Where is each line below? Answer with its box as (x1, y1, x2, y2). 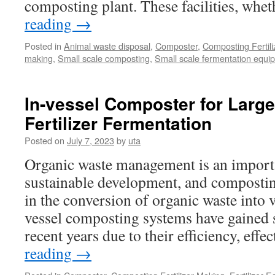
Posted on (25, 134, 64, 147)
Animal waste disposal (64, 39, 150, 52)
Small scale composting (58, 52, 150, 64)
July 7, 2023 (67, 134, 114, 147)
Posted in (25, 39, 61, 52)
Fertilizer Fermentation (25, 110, 212, 136)
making (25, 52, 53, 64)
